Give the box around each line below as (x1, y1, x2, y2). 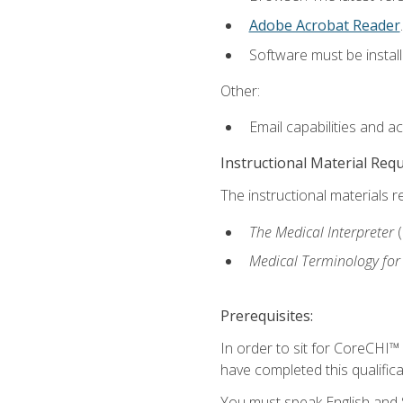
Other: (219, 80, 260, 101)
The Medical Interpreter (248, 221, 398, 242)
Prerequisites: (219, 305, 313, 326)
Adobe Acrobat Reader (248, 14, 400, 35)
